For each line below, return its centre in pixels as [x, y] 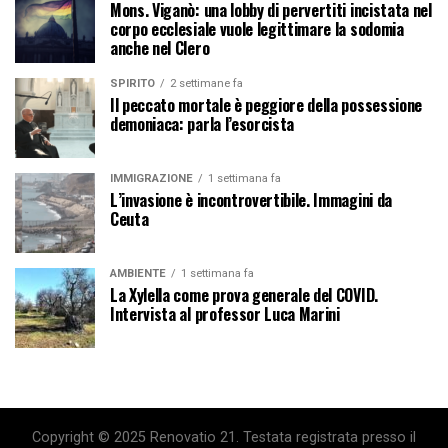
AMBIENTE [138, 273]
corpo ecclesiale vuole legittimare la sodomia [257, 28]
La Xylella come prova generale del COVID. [244, 294]
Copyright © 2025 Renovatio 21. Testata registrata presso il [224, 437]
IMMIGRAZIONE [151, 178]
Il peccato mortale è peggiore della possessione [266, 104]
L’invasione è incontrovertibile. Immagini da [251, 199]
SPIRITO [132, 83]
